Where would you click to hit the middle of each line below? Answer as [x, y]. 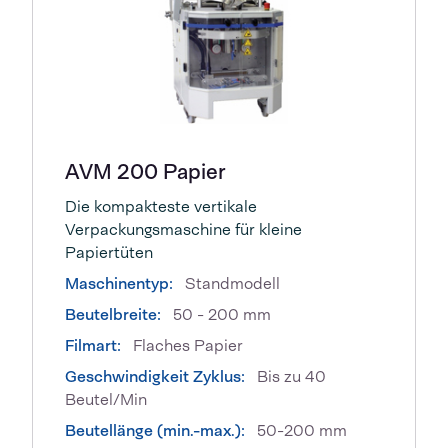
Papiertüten [109, 253]
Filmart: [95, 346]
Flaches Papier [188, 346]
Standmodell [230, 284]
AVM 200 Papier [145, 172]
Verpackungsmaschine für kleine [183, 230]
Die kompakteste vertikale [161, 207]
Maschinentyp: [119, 284]
